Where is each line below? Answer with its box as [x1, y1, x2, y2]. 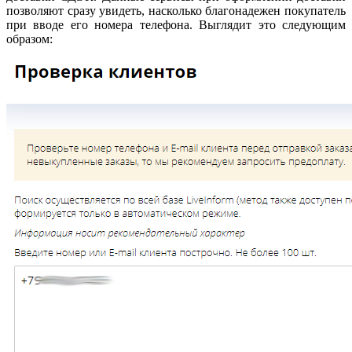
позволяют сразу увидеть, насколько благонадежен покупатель [6, 4, 346, 18]
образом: [6, 32, 56, 46]
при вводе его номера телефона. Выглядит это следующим [6, 18, 346, 32]
